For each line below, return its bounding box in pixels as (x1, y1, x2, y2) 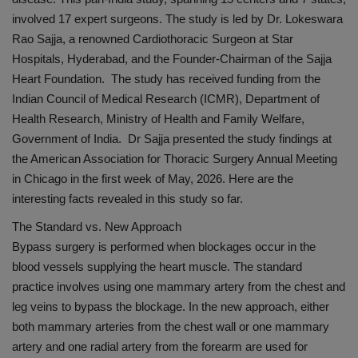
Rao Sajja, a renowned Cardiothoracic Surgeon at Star (12, 32, 293, 46)
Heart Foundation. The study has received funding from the (12, 72, 320, 86)
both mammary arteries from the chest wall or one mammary (12, 320, 329, 334)
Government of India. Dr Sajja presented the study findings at (12, 132, 332, 146)
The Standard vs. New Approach (12, 220, 185, 234)
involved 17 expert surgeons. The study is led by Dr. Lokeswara (12, 12, 343, 26)
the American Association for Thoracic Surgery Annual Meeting (12, 152, 337, 166)
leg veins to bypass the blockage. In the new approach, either (12, 300, 329, 314)
